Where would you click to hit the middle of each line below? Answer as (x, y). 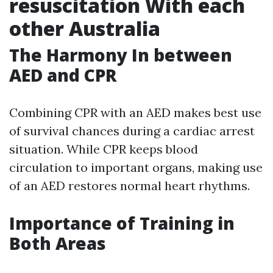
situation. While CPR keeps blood (104, 149)
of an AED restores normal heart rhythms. (129, 186)
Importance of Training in (122, 223)
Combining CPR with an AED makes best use (135, 112)
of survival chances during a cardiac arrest (132, 131)
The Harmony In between (121, 55)
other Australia (85, 28)
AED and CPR (63, 75)
